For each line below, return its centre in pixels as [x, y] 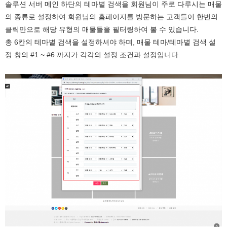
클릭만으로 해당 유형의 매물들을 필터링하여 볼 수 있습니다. [102, 30]
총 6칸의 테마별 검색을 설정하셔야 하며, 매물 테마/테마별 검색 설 [110, 42]
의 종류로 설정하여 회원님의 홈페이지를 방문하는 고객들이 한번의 [111, 17]
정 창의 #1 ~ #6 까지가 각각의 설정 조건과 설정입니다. [93, 55]
